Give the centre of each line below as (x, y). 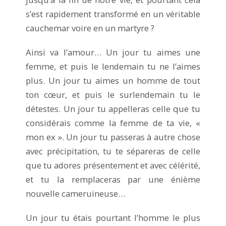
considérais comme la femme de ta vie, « (113, 123)
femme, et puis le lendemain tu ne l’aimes (113, 66)
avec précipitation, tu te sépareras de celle (113, 151)
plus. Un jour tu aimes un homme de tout (113, 80)
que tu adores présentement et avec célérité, (113, 165)
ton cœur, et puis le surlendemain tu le (113, 94)
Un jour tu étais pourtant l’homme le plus (113, 217)
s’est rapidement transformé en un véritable (113, 14)
